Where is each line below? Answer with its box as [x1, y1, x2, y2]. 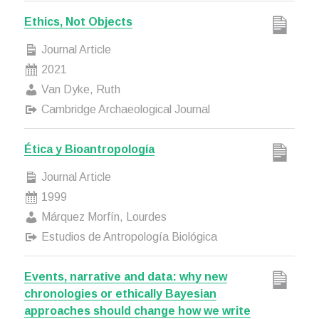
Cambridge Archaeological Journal [38, 103, 210, 115]
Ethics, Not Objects [23, 16, 132, 28]
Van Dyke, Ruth [38, 83, 120, 95]
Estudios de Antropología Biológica [38, 231, 217, 243]
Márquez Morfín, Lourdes [38, 211, 167, 223]
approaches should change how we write [23, 305, 251, 317]
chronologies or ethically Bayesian [23, 288, 216, 300]
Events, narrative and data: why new [23, 271, 227, 283]
